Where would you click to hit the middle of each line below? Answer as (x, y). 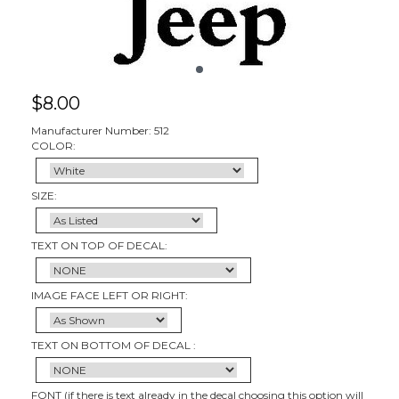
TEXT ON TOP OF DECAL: (99, 245)
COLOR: (53, 145)
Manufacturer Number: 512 (100, 130)
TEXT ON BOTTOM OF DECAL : (114, 345)
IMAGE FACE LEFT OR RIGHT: (110, 295)
